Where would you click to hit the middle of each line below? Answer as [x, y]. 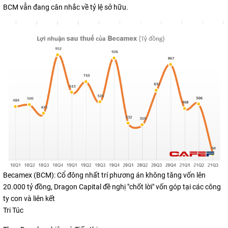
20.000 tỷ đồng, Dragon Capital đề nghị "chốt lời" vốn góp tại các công [112, 187]
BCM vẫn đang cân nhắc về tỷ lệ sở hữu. [66, 7]
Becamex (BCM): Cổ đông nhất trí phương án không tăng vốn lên [104, 175]
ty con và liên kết [29, 199]
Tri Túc [13, 210]
